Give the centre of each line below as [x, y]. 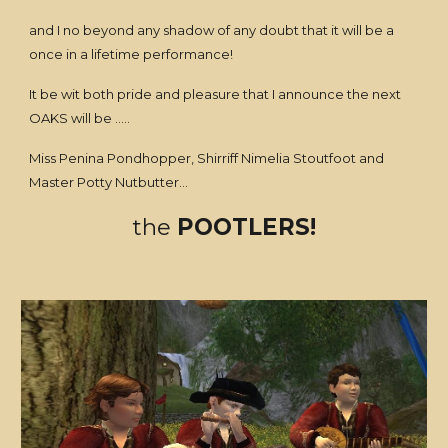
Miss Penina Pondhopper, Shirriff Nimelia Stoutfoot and [207, 158]
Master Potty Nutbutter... [109, 182]
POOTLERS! [243, 227]
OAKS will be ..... [80, 118]
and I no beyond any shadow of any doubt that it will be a [212, 30]
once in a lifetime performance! [131, 54]
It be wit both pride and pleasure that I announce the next [215, 94]
